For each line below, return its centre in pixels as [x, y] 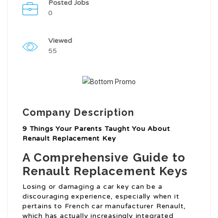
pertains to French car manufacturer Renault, [104, 206]
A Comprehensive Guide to [104, 158]
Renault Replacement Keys [105, 171]
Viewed [60, 41]
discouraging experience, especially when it [101, 197]
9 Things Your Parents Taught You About [96, 129]
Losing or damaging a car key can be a [92, 187]
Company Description [78, 113]
